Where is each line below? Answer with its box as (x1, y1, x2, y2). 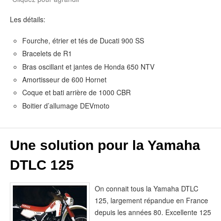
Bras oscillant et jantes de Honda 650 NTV (22, 61, 154, 72)
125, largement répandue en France (95, 195, 208, 206)
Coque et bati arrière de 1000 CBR (22, 87, 131, 98)
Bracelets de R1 (22, 48, 72, 59)
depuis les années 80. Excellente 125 (95, 207, 211, 218)
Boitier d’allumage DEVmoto (22, 100, 110, 110)
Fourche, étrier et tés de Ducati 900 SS (22, 35, 144, 45)
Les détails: (10, 14, 45, 25)
